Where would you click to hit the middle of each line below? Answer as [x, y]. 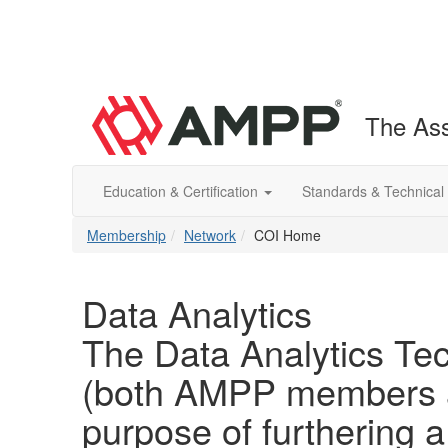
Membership [126, 235]
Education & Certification [182, 191]
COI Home [287, 235]
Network [210, 235]
